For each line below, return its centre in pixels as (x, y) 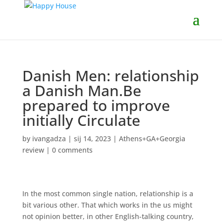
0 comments (72, 150)
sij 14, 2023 (92, 139)
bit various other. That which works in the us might (107, 205)
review (33, 150)
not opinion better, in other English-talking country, (108, 216)
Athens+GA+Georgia (152, 139)
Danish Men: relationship (111, 76)
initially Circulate (81, 120)
